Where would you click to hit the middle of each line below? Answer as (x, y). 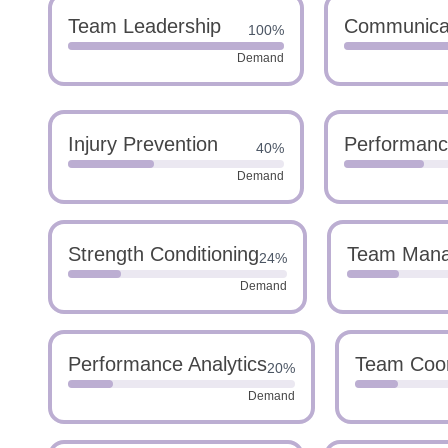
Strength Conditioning (163, 254)
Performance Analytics (167, 364)
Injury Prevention (143, 144)
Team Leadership (144, 26)
